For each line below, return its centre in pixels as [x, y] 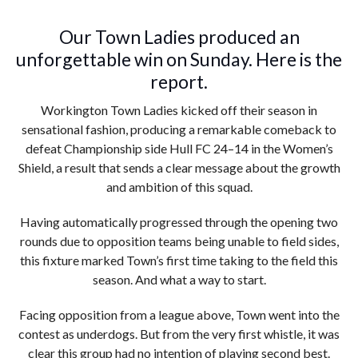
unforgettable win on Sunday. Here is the [179, 59]
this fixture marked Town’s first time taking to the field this [179, 260]
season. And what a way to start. [179, 279]
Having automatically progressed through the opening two [179, 222]
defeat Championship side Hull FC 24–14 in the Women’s [179, 148]
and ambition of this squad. [179, 187]
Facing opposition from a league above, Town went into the [179, 314]
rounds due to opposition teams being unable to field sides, [179, 241]
